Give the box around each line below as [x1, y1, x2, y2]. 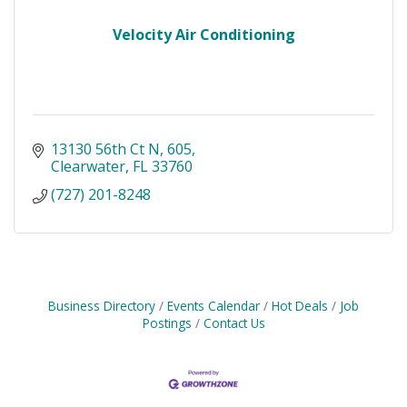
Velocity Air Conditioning [112, 25, 295, 45]
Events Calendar [167, 297, 260, 315]
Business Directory [48, 297, 155, 315]
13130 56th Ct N [51, 139, 160, 160]
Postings [142, 314, 192, 333]
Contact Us [203, 314, 265, 333]
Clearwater [51, 156, 125, 177]
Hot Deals [272, 297, 328, 315]
